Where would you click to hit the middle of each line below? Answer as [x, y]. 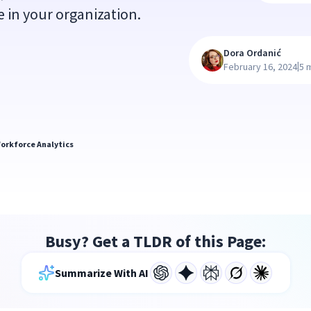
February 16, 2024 [260, 67]
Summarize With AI [101, 273]
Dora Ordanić [252, 53]
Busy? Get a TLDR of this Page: [155, 241]
